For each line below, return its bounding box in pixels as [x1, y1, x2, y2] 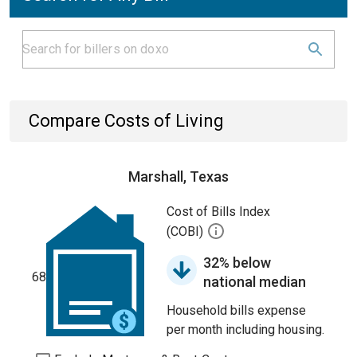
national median [203, 273, 306, 290]
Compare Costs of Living [29, 111, 224, 131]
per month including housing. [167, 322, 324, 337]
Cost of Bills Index [167, 204, 270, 219]
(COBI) [167, 224, 206, 240]
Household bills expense [167, 303, 306, 318]
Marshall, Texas [128, 168, 229, 185]
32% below [203, 254, 271, 271]
